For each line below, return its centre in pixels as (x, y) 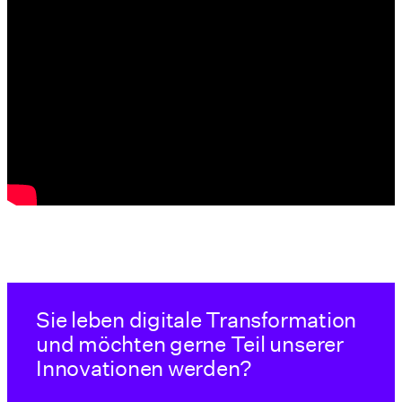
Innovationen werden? (144, 367)
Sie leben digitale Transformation (197, 319)
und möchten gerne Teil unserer (190, 343)
